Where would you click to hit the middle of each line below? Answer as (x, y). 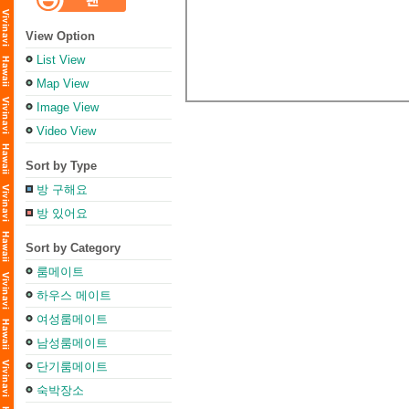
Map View (63, 84)
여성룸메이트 (72, 319)
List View (61, 60)
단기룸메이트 (72, 367)
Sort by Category (73, 248)
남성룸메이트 (72, 343)
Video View (66, 131)
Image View (68, 107)
